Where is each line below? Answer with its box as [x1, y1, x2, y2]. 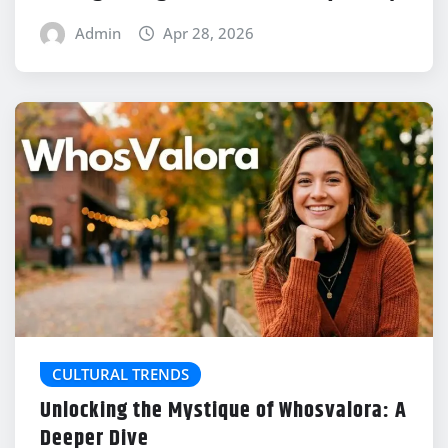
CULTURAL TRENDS [52, 364, 189, 385]
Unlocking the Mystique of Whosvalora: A [40, 394, 407, 428]
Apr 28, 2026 [163, 23, 255, 44]
